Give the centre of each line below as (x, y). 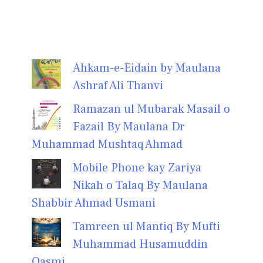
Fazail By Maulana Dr (129, 127)
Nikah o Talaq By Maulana (140, 185)
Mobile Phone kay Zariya (137, 168)
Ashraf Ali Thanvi (118, 85)
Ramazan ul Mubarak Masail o (151, 109)
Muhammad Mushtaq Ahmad (107, 144)
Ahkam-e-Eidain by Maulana (147, 68)
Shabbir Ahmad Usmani (94, 203)
